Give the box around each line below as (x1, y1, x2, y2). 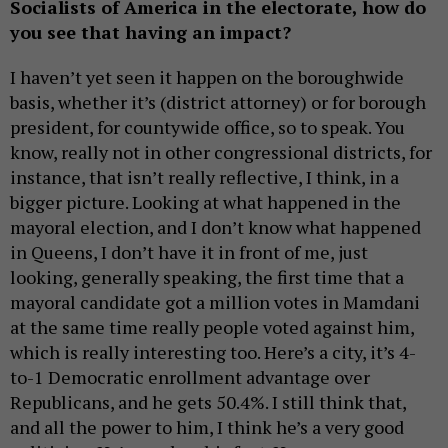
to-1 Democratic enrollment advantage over (10, 364, 370, 389)
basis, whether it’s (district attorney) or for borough (10, 89, 426, 114)
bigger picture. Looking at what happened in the (10, 189, 401, 214)
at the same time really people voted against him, (10, 314, 414, 339)
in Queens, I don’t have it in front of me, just (10, 239, 368, 264)
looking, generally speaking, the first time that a (10, 264, 404, 289)
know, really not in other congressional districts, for (10, 139, 432, 164)
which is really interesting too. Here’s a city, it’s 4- (10, 339, 416, 364)
